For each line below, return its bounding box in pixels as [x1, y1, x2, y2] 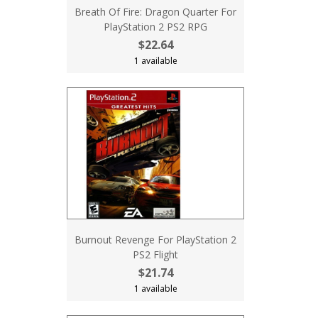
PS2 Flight [133, 248, 178, 261]
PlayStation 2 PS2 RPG [104, 20, 207, 33]
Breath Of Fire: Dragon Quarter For [75, 5, 236, 18]
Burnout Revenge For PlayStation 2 [75, 233, 236, 246]
